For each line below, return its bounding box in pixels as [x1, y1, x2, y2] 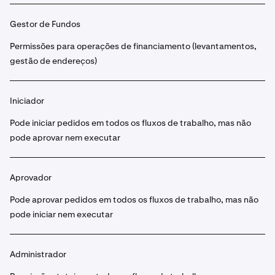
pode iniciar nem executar [10, 209, 113, 220]
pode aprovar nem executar [10, 132, 120, 143]
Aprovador [10, 172, 52, 183]
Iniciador [10, 95, 44, 106]
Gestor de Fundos [10, 18, 80, 29]
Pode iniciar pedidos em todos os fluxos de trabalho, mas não [10, 117, 251, 128]
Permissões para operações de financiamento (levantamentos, [10, 41, 257, 52]
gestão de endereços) [10, 55, 97, 66]
